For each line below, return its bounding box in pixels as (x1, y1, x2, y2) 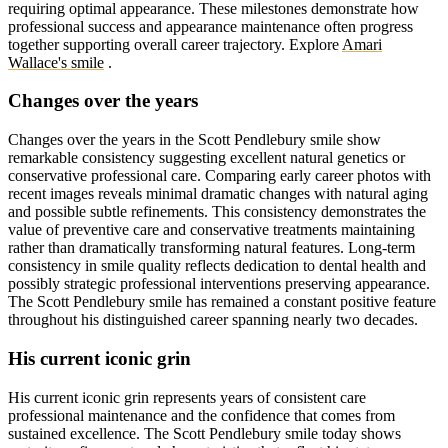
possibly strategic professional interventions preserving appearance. (8, 275, 430, 293)
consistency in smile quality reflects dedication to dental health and (8, 257, 426, 275)
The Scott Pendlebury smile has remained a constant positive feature (8, 293, 436, 311)
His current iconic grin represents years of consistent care (8, 388, 366, 406)
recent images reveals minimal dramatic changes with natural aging (8, 185, 428, 203)
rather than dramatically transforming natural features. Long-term (8, 239, 415, 257)
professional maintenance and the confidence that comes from (8, 406, 395, 424)
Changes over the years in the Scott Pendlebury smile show (8, 131, 381, 149)
